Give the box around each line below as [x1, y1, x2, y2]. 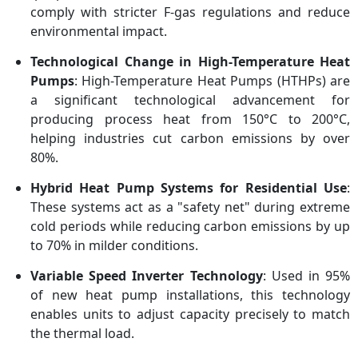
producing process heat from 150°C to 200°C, [30, 110, 350, 129]
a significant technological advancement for [30, 91, 350, 109]
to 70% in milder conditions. [30, 237, 198, 255]
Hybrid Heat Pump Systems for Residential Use [30, 179, 347, 197]
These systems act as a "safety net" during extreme [30, 198, 350, 217]
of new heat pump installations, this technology [30, 286, 350, 304]
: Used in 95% [262, 267, 350, 285]
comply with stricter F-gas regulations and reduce [30, 3, 350, 22]
